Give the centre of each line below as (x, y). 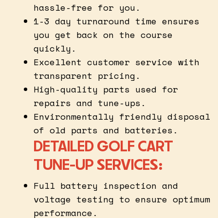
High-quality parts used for (106, 89)
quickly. (55, 48)
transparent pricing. (87, 75)
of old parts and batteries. (106, 130)
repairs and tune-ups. (90, 102)
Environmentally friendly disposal (122, 116)
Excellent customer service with (117, 62)
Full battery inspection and (106, 185)
